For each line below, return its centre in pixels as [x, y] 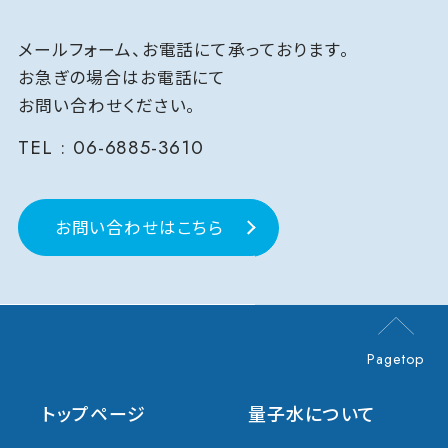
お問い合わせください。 [107, 105]
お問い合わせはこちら [139, 227]
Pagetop [396, 359]
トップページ [93, 415]
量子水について [311, 415]
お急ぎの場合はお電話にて [122, 77]
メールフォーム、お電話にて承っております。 [183, 49]
